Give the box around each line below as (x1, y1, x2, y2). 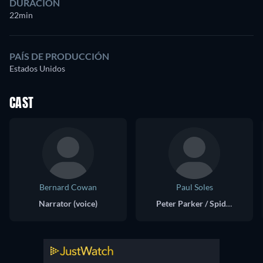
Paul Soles (176, 181, 213, 192)
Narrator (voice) (39, 198, 97, 208)
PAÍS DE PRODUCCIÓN (9, 50, 109, 62)
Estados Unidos (9, 63, 65, 73)
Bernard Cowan (39, 181, 97, 192)
